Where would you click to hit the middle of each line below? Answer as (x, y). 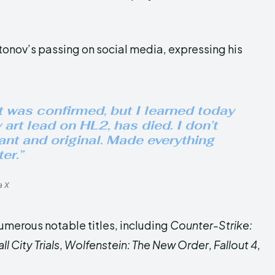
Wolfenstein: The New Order (137, 245)
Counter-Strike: (211, 225)
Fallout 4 (235, 245)
